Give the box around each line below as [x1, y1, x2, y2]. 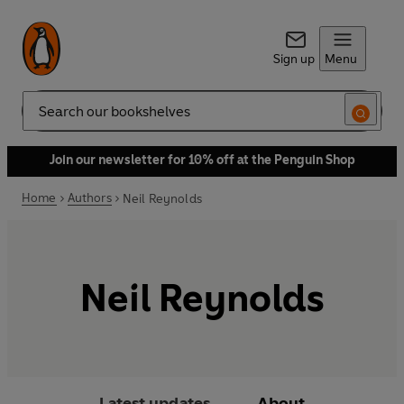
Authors [67, 190, 112, 206]
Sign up [272, 51, 315, 67]
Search [22, 110, 61, 126]
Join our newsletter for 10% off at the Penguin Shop [49, 152, 355, 168]
